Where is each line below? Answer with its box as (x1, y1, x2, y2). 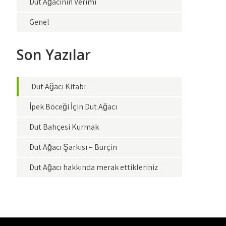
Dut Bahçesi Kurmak (29, 122, 99, 132)
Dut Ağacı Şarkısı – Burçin (29, 142, 118, 152)
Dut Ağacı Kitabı (31, 81, 86, 92)
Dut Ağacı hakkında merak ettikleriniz (29, 162, 158, 173)
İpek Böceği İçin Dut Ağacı (29, 101, 118, 112)
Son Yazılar (17, 45, 91, 64)
